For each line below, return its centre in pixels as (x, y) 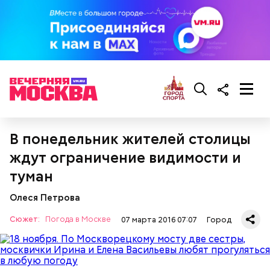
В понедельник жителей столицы (130, 139)
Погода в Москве (78, 219)
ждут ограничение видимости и (125, 158)
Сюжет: (26, 219)
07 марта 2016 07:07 (159, 219)
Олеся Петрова (45, 197)
